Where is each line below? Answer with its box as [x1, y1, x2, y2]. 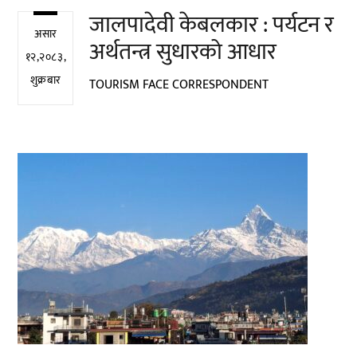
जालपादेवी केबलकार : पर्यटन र [89, 6, 335, 45]
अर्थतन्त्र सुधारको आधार [89, 33, 277, 72]
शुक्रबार [29, 71, 62, 91]
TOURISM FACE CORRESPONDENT [89, 73, 269, 96]
